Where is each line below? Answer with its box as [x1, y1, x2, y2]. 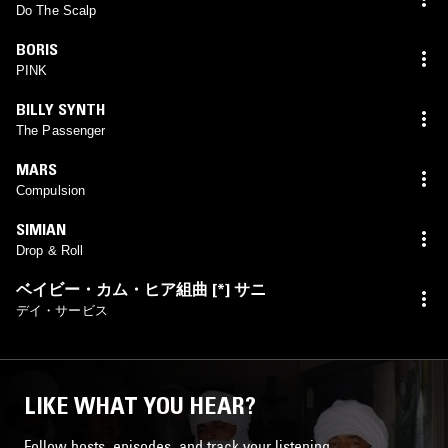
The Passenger [16, 122, 106, 138]
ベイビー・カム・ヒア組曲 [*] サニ [16, 278, 266, 299]
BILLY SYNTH [16, 98, 105, 119]
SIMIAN [16, 218, 66, 239]
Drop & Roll [16, 242, 84, 258]
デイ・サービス [16, 302, 108, 318]
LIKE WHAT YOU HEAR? [24, 390, 256, 420]
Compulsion [16, 182, 85, 198]
